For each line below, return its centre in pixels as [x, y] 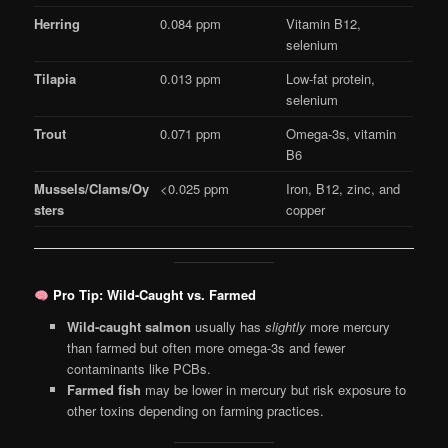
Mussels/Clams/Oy [92, 189]
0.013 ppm [191, 79]
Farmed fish [103, 390]
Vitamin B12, [324, 24]
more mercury [347, 327]
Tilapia [55, 79]
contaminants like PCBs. [138, 369]
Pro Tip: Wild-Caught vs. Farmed [152, 295]
